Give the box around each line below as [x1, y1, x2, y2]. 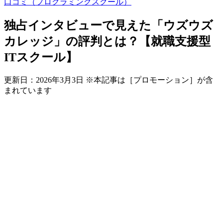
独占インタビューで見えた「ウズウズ [4, 18, 213, 32]
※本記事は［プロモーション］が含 [86, 75, 213, 84]
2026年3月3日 [36, 75, 84, 84]
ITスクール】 [4, 50, 78, 64]
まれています [4, 86, 52, 95]
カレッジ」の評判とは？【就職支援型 [4, 34, 211, 48]
